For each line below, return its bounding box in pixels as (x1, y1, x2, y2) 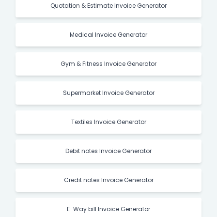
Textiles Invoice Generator (71, 117, 146, 126)
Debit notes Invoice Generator (65, 146, 152, 155)
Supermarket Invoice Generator (62, 88, 155, 97)
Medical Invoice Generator (70, 30, 147, 39)
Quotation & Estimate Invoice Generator (50, 1, 167, 10)
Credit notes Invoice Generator (63, 175, 154, 184)
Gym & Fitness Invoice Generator (61, 59, 156, 68)
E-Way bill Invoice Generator (67, 204, 150, 213)
